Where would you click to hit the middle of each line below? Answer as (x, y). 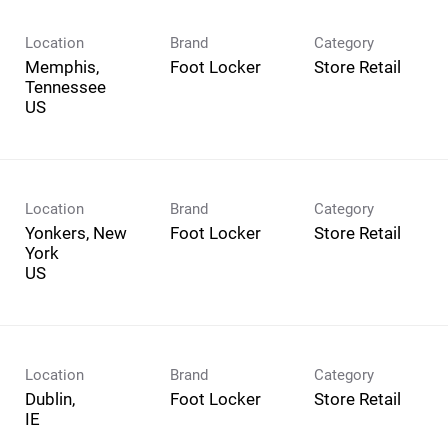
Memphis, (62, 66)
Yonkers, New (76, 232)
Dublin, (50, 398)
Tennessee (65, 86)
